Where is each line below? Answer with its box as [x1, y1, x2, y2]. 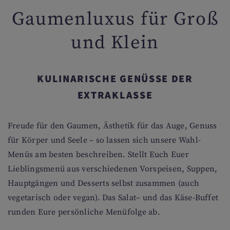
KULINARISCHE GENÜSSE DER [37, 72, 193, 85]
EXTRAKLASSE [77, 88, 153, 101]
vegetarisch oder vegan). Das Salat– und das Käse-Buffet [8, 193, 219, 203]
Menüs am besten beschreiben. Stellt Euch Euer [8, 149, 189, 160]
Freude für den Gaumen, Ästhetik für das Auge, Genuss [8, 121, 217, 131]
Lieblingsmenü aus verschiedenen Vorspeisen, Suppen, [8, 164, 218, 174]
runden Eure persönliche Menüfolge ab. [8, 207, 160, 217]
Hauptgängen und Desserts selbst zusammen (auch [8, 178, 200, 188]
